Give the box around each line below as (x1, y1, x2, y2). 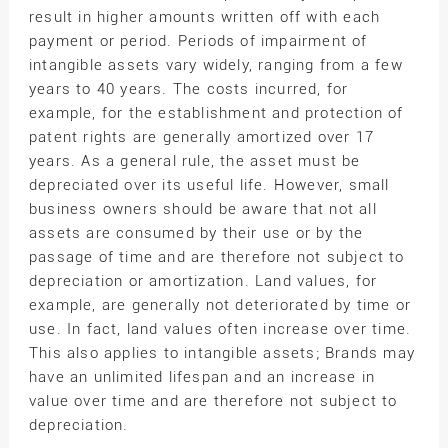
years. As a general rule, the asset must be (28, 151, 361, 170)
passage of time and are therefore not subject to (28, 247, 405, 266)
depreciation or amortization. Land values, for (28, 271, 378, 290)
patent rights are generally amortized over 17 (28, 127, 374, 146)
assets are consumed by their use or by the (28, 223, 364, 242)
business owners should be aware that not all (28, 199, 377, 218)
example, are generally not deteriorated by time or (28, 295, 411, 314)
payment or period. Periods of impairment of (28, 31, 368, 50)
